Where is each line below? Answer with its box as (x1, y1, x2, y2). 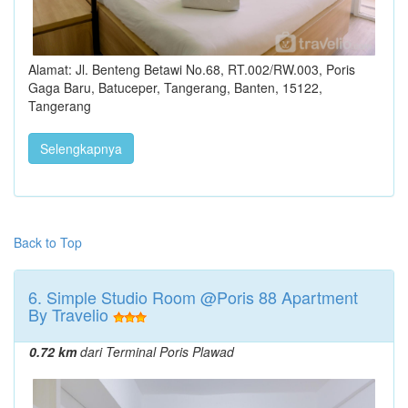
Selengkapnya (40, 138, 122, 158)
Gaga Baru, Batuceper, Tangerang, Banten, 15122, (28, 77, 322, 97)
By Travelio (28, 301, 108, 326)
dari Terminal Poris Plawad (76, 342, 234, 361)
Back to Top (14, 232, 82, 251)
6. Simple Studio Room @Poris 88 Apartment (28, 284, 358, 309)
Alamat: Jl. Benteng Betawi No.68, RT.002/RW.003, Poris (28, 59, 355, 78)
